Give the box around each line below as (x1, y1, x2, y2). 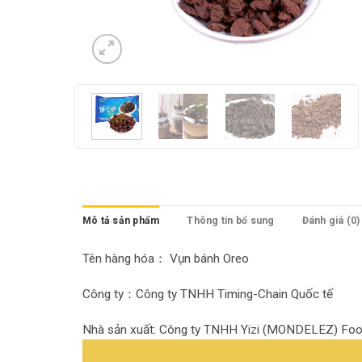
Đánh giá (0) (301, 214, 360, 226)
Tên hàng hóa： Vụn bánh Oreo (82, 251, 249, 267)
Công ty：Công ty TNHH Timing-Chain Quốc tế (82, 287, 333, 302)
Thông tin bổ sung (187, 214, 275, 226)
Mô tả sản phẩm (82, 214, 160, 226)
